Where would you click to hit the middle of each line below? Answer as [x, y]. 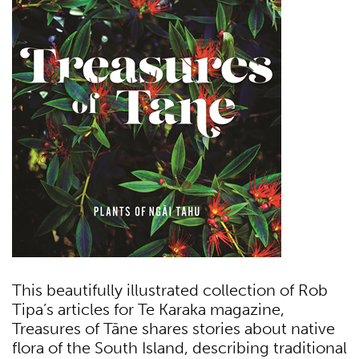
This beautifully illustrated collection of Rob [170, 290]
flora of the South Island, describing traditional [179, 348]
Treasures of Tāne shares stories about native [173, 329]
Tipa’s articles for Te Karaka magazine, [148, 310]
